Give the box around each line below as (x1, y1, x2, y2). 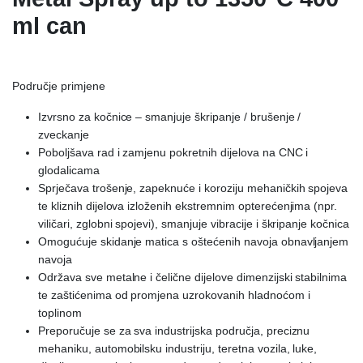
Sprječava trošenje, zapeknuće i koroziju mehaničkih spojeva (38, 181, 348, 195)
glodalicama (38, 164, 100, 177)
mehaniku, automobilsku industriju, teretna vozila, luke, (38, 342, 318, 356)
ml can (12, 13, 87, 40)
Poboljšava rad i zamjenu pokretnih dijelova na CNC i (38, 146, 309, 160)
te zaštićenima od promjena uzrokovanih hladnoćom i (38, 288, 310, 302)
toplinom (38, 306, 82, 320)
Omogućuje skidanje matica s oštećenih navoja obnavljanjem (38, 235, 349, 249)
